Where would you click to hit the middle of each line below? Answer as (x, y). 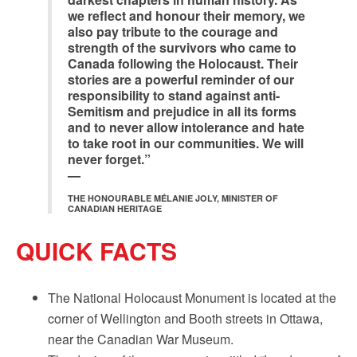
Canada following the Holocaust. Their (183, 63)
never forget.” (109, 159)
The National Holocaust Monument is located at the (192, 298)
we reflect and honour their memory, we (186, 16)
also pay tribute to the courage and (173, 31)
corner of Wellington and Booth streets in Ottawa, (185, 318)
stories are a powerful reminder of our (181, 79)
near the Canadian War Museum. (141, 339)
